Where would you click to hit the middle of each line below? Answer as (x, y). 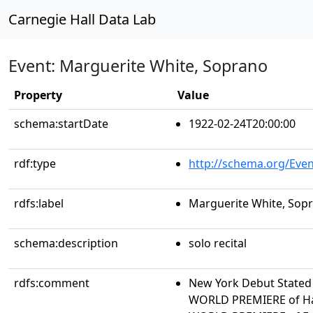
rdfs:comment (52, 283)
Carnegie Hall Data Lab (82, 19)
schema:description (66, 243)
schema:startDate (61, 124)
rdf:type (35, 163)
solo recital (218, 243)
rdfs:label (39, 203)
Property (38, 95)
